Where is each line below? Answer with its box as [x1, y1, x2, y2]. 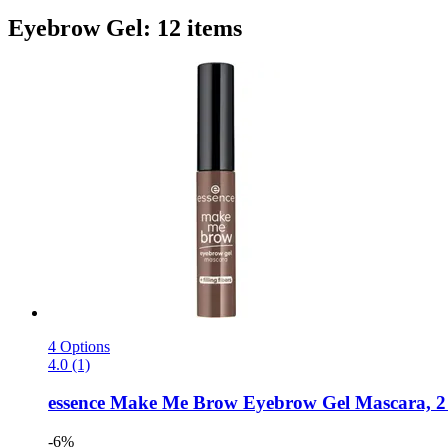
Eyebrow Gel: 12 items [8, 14, 242, 41]
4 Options [48, 337, 110, 355]
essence [48, 392, 105, 414]
